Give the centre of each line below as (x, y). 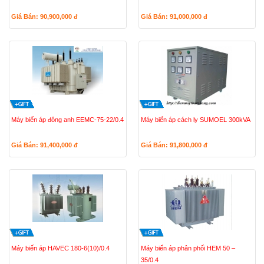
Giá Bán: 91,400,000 (42, 145)
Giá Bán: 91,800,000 (172, 145)
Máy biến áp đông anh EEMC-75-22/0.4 (67, 120)
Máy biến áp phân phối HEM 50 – (188, 248)
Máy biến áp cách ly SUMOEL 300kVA (195, 120)
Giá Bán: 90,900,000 (42, 16)
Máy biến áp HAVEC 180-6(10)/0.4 (60, 248)
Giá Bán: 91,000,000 (172, 16)
